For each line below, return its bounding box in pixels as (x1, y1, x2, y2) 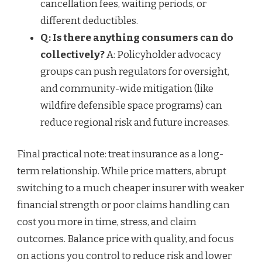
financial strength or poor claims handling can (17, 199, 230, 212)
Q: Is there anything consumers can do (40, 31, 233, 44)
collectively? (40, 48, 105, 61)
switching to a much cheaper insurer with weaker (17, 182, 244, 195)
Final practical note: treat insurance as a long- (17, 148, 223, 161)
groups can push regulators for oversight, (40, 65, 229, 78)
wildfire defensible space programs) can (40, 99, 222, 112)
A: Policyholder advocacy (105, 48, 221, 61)
